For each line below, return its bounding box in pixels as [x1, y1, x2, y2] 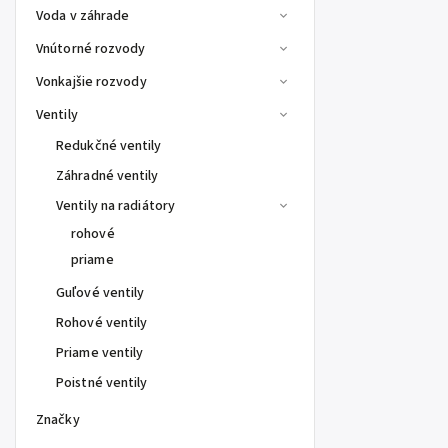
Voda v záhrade [36, 6, 130, 26]
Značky [36, 410, 80, 430]
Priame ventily [56, 343, 144, 363]
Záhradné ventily [56, 166, 159, 186]
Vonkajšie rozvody [36, 72, 147, 92]
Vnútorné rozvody [36, 39, 146, 59]
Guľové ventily [56, 283, 145, 303]
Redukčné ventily [56, 136, 162, 156]
